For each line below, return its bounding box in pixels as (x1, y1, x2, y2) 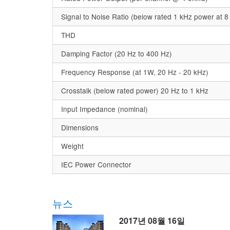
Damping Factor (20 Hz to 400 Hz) (61, 48, 172, 59)
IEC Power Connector (61, 159, 131, 170)
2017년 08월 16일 (119, 215, 185, 227)
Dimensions (61, 122, 99, 133)
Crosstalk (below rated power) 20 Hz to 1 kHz (61, 85, 208, 96)
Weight (61, 141, 84, 151)
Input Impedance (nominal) (61, 104, 148, 114)
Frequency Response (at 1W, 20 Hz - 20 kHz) (61, 67, 208, 78)
